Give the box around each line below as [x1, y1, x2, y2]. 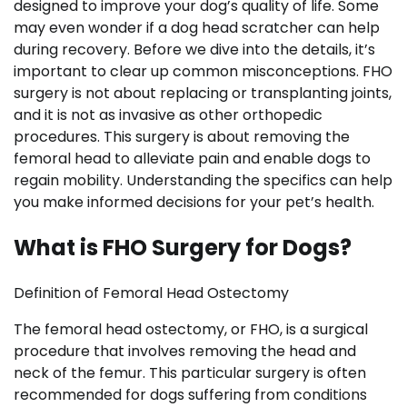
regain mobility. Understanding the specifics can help [14, 170, 392, 191]
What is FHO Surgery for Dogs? [14, 232, 352, 263]
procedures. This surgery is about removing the [14, 126, 350, 147]
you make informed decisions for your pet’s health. [14, 192, 374, 213]
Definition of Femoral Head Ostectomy [14, 282, 289, 303]
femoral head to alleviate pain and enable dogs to [14, 148, 371, 169]
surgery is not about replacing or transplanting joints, [14, 83, 392, 104]
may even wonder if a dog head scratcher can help [14, 17, 380, 38]
